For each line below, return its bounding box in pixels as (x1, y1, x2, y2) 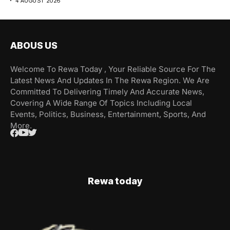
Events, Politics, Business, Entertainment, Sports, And (10, 109, 206, 119)
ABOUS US (10, 40, 57, 51)
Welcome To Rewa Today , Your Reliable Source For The (10, 64, 216, 74)
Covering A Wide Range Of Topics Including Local (10, 98, 192, 108)
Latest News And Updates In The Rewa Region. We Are (10, 75, 209, 85)
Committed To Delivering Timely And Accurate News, (10, 86, 204, 97)
